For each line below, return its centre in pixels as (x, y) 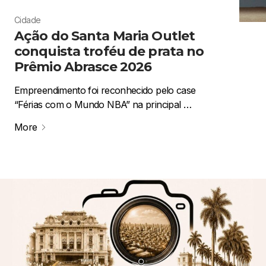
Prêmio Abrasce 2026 (83, 67)
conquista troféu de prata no (109, 52)
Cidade (28, 20)
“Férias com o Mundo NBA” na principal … (103, 105)
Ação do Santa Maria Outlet (105, 36)
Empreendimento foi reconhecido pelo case (105, 91)
